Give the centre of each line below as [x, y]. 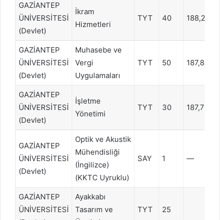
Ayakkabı [90, 196]
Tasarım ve [94, 209]
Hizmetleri [93, 24]
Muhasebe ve [98, 50]
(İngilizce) [92, 165]
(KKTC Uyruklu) [102, 177]
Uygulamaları [98, 75]
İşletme [88, 101]
